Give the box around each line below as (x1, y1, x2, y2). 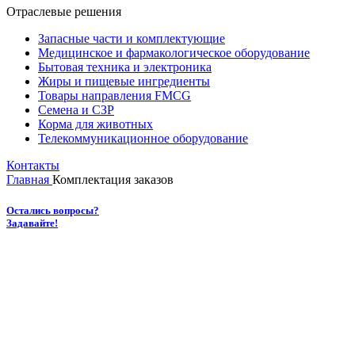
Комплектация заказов (52, 172, 174, 186)
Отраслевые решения (6, 4, 121, 18)
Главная (6, 172, 49, 186)
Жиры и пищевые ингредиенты (38, 74, 210, 88)
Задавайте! (6, 217, 58, 230)
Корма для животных (38, 116, 153, 131)
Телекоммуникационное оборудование (38, 131, 248, 145)
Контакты (6, 158, 59, 172)
